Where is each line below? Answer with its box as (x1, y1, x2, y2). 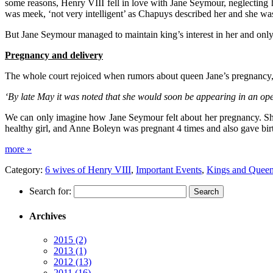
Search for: (29, 185, 71, 196)
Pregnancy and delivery (5, 49, 103, 60)
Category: (5, 164, 45, 175)
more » (5, 143, 32, 154)
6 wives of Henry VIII (45, 164, 131, 175)
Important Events (136, 164, 202, 175)
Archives (29, 211, 66, 222)
